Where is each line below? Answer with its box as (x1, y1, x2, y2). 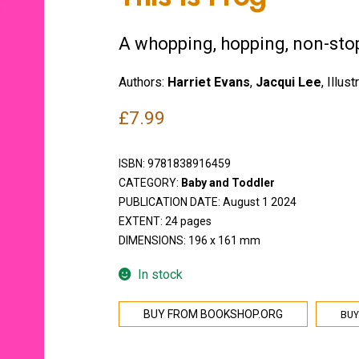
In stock (138, 266, 184, 282)
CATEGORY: (118, 175, 181, 189)
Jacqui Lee (255, 75, 321, 91)
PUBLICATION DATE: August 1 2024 (118, 195, 296, 208)
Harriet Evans (167, 75, 250, 91)
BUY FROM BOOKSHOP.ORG (143, 308, 283, 321)
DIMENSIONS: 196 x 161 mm (118, 233, 260, 247)
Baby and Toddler (180, 175, 275, 189)
